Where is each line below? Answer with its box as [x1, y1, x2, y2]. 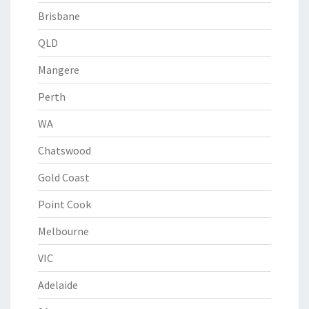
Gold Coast [38, 170, 90, 184]
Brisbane [38, 9, 80, 23]
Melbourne [38, 224, 89, 238]
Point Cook [38, 197, 91, 211]
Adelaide [38, 278, 78, 292]
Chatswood [38, 143, 91, 157]
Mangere [38, 63, 79, 77]
